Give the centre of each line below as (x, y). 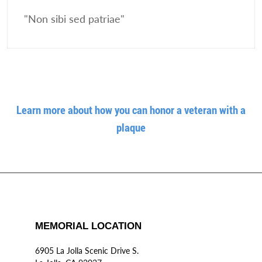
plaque (131, 127)
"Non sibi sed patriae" (74, 19)
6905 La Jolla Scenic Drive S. (87, 251)
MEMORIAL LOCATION (88, 226)
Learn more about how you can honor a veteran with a (131, 110)
